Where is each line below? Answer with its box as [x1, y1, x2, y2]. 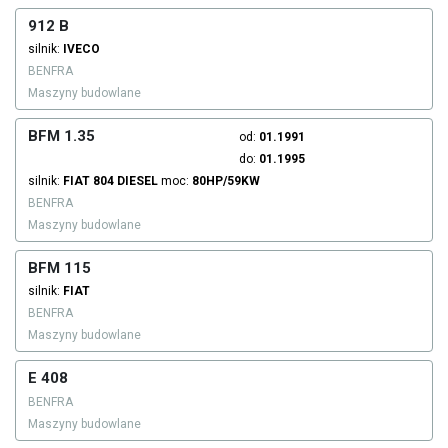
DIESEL [117, 174, 158, 189]
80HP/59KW [192, 174, 260, 189]
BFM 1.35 [28, 127, 95, 146]
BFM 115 [28, 259, 91, 278]
